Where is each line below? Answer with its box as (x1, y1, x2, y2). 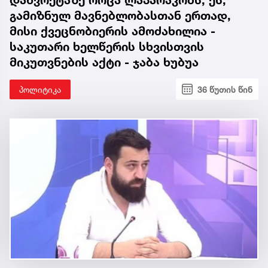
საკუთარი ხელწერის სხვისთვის (10, 39, 204, 54)
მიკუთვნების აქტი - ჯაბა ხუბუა (10, 54, 199, 69)
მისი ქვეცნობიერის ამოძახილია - (10, 23, 215, 38)
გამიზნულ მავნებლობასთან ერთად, (10, 8, 231, 23)
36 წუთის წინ (197, 84, 252, 95)
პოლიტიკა (19, 84, 61, 95)
